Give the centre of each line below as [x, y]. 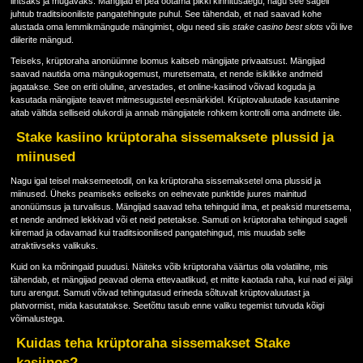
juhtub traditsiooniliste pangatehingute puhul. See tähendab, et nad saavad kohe [166, 13]
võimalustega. [37, 318]
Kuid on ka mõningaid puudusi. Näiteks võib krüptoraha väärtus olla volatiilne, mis [169, 266]
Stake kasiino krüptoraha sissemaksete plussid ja [175, 137]
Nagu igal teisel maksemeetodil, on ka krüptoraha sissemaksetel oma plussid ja [165, 180]
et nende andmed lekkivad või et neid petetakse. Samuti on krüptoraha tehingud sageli [178, 219]
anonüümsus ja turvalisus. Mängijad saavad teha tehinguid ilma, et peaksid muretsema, [181, 206]
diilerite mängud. [42, 39]
